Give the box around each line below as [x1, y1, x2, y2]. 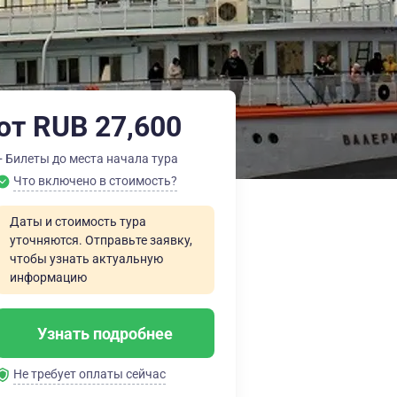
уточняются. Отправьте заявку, [10, 233, 192, 247]
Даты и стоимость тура [10, 214, 146, 229]
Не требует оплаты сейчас [13, 367, 166, 381]
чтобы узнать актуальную [10, 252, 163, 266]
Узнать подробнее [37, 323, 173, 343]
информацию [10, 270, 87, 284]
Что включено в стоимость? [13, 174, 177, 188]
